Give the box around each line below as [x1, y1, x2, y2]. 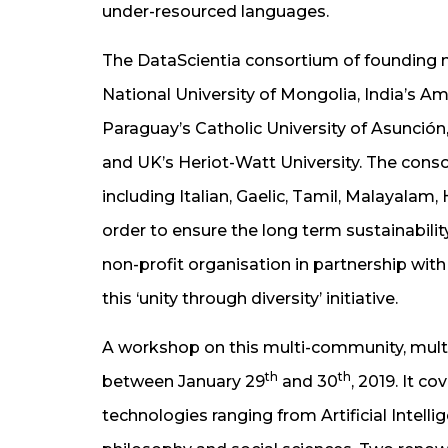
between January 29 [102, 371, 265, 391]
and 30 [278, 371, 338, 391]
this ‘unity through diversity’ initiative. [102, 288, 398, 308]
